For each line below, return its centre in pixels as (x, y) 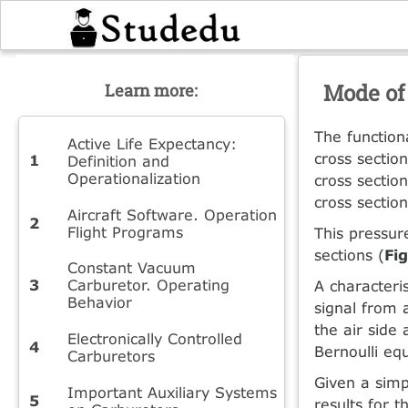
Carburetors (111, 356)
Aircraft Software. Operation (172, 214)
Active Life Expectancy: (152, 143)
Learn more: (152, 91)
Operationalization (133, 178)
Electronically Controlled (154, 339)
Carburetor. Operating (148, 285)
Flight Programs (125, 231)
